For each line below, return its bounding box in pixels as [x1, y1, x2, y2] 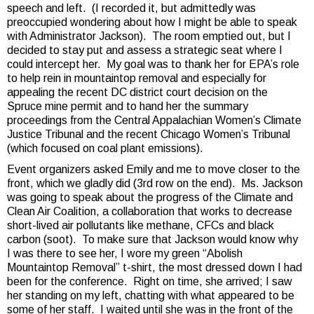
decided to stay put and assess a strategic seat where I [7, 44, 282, 56]
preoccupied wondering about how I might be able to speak [7, 16, 297, 28]
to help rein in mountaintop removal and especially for [7, 72, 266, 84]
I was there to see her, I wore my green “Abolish [7, 247, 243, 259]
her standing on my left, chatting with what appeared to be [7, 289, 294, 301]
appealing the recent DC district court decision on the [7, 86, 268, 98]
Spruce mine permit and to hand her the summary [7, 100, 248, 112]
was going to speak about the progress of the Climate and [7, 191, 293, 203]
